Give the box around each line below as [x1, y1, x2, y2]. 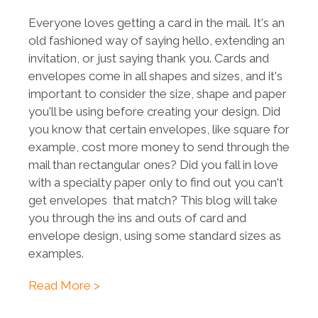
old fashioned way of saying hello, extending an [28, 33, 285, 48]
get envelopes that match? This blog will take [28, 193, 278, 208]
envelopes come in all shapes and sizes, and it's [28, 69, 283, 84]
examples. [28, 246, 84, 261]
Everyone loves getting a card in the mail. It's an [28, 16, 285, 31]
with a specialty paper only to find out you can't [28, 175, 283, 190]
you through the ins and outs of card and [28, 211, 246, 226]
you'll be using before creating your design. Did [28, 104, 280, 119]
